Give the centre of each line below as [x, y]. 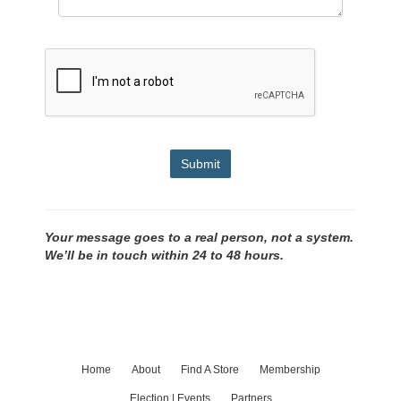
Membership [290, 369]
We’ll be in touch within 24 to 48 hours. [164, 255]
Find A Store [209, 369]
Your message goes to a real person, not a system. [199, 237]
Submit [200, 163]
